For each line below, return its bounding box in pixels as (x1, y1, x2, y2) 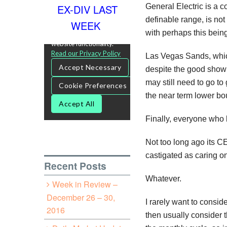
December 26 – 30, (47, 191, 115, 203)
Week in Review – (52, 178, 118, 190)
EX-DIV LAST (57, 2, 118, 17)
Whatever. (145, 174, 181, 183)
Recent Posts (44, 158, 106, 173)
